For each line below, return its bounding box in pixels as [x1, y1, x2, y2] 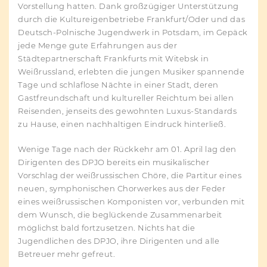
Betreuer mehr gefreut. [18, 249, 116, 259]
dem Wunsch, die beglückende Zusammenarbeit [18, 210, 222, 220]
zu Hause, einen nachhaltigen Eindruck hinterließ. [18, 119, 226, 129]
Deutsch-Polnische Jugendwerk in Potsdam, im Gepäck [18, 27, 248, 38]
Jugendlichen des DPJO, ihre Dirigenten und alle [18, 236, 220, 246]
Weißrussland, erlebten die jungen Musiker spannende [18, 67, 245, 77]
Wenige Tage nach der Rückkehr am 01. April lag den [18, 144, 237, 154]
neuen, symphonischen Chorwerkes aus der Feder [18, 184, 226, 194]
